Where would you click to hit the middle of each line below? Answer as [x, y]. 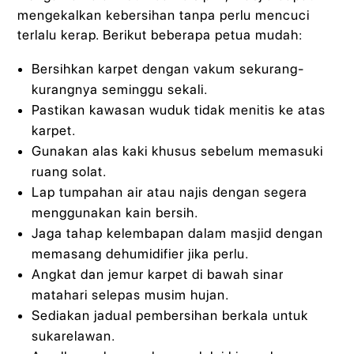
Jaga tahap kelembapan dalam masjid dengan [177, 233]
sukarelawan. [73, 335]
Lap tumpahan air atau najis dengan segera [169, 192]
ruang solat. [69, 171]
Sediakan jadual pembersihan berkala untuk [169, 315]
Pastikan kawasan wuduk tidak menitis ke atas [178, 109]
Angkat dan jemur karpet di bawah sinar [157, 274]
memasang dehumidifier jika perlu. [140, 253]
